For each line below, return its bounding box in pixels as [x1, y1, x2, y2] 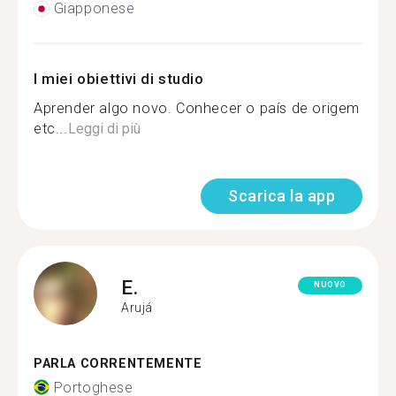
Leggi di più [67, 120, 141, 137]
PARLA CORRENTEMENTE [34, 356, 202, 371]
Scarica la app [228, 187, 335, 205]
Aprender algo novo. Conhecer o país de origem [34, 100, 361, 117]
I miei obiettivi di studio [34, 70, 204, 88]
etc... [34, 120, 68, 137]
